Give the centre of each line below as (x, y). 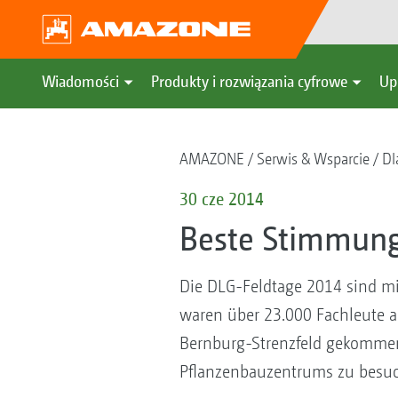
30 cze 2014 (221, 199)
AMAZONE (211, 159)
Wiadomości (80, 81)
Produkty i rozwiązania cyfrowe (249, 81)
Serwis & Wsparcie (313, 159)
